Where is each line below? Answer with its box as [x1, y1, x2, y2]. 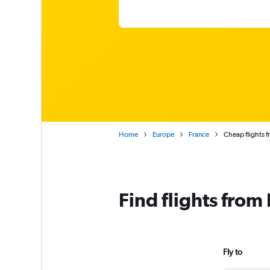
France [188, 130, 209, 139]
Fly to [222, 246, 242, 257]
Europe [152, 130, 174, 139]
